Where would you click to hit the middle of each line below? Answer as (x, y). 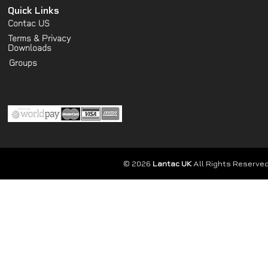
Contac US (29, 23)
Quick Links (33, 10)
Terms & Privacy (39, 38)
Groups (23, 63)
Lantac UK (172, 164)
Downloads (30, 48)
